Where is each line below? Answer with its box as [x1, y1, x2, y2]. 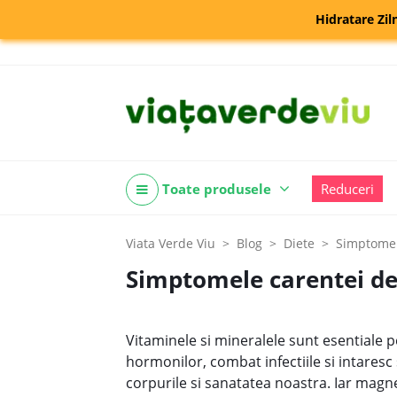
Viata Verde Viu [126, 235, 215, 252]
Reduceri [321, 180, 374, 198]
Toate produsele [159, 180, 275, 198]
